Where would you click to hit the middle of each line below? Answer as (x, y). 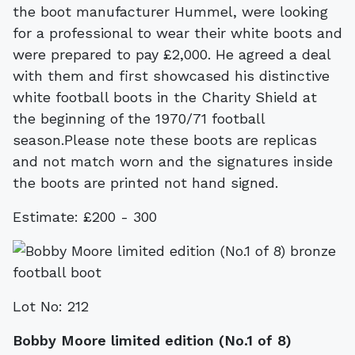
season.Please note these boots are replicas (165, 139)
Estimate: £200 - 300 (85, 216)
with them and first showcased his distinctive (171, 75)
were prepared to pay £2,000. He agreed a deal (172, 54)
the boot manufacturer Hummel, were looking (170, 11)
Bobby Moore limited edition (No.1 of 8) (152, 340)
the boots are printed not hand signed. (145, 182)
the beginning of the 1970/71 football (139, 118)
